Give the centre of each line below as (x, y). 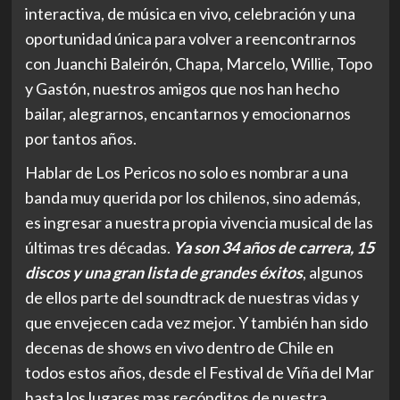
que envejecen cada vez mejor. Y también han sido (196, 322)
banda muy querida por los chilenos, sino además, (192, 197)
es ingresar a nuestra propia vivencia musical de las (199, 222)
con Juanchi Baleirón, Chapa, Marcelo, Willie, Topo (198, 63)
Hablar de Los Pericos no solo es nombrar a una (186, 172)
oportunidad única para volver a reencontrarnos (190, 38)
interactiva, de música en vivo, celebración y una (190, 13)
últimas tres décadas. (99, 247)
